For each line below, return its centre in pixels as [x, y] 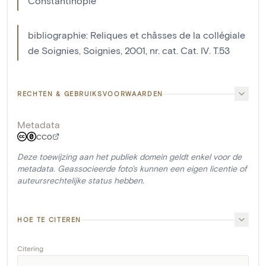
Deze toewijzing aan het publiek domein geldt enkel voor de [129, 156]
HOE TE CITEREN [50, 219]
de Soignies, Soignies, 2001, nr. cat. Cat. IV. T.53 [129, 50]
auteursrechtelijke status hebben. [81, 180]
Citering [30, 248]
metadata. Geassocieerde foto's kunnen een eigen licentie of [132, 168]
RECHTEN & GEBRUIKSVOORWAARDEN [90, 94]
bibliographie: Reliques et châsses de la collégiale [137, 35]
